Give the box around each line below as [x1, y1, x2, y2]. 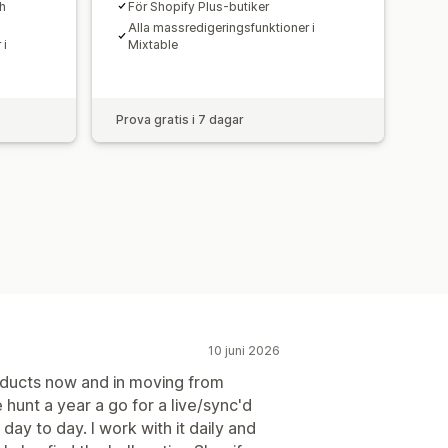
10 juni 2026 [208, 342, 280, 358]
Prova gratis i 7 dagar [116, 111, 244, 127]
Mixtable [128, 36, 178, 52]
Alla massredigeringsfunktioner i [128, 19, 315, 35]
